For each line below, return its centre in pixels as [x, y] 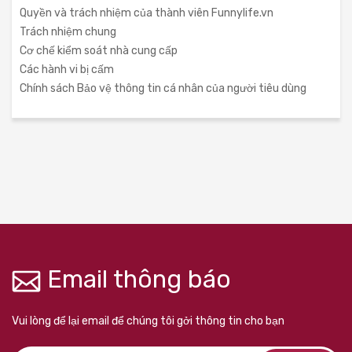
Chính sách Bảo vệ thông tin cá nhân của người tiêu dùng [163, 88]
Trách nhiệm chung [68, 32]
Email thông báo [136, 279]
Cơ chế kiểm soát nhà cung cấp [99, 51]
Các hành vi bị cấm [67, 70]
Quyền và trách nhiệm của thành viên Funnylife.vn [147, 13]
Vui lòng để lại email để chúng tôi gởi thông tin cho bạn [148, 321]
